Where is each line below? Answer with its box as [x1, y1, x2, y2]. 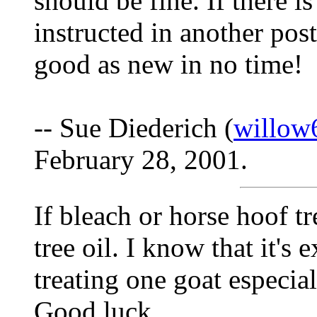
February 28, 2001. [34, 144, 248, 175]
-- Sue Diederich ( [34, 113, 234, 144]
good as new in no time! [34, 49, 303, 80]
